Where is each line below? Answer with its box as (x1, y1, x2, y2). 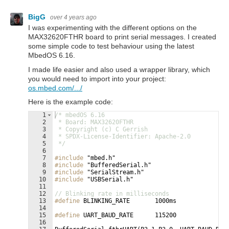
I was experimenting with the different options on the (28, 24, 197, 32)
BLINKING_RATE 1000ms (80, 197, 176, 204)
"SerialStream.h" (83, 168, 144, 176)
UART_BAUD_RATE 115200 (80, 211, 176, 219)
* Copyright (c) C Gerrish (55, 125, 148, 133)
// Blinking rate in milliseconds (55, 190, 169, 197)
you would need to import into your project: (28, 74, 166, 83)
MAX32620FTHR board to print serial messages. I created (28, 33, 216, 41)
